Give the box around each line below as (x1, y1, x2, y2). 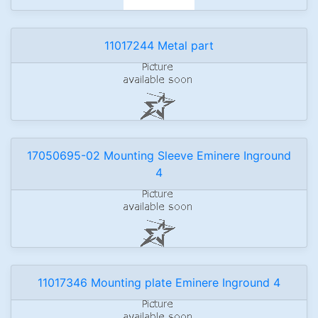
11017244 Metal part (104, 38, 214, 53)
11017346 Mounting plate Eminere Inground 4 (38, 275, 280, 290)
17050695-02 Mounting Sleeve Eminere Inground (27, 148, 291, 163)
